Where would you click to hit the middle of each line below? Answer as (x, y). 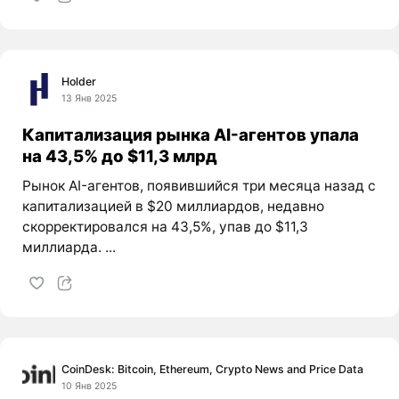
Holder (79, 81)
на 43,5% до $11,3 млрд (119, 156)
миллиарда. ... (69, 247)
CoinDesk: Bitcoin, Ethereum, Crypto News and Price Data (213, 369)
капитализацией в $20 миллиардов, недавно (173, 206)
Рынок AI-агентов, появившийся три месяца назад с (199, 185)
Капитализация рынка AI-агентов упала (190, 135)
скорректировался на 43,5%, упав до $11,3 (165, 226)
